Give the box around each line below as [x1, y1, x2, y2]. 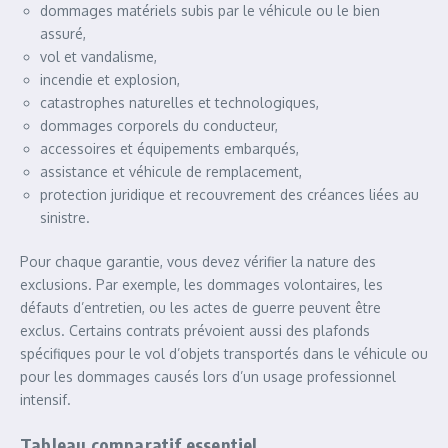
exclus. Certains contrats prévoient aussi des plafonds [20, 322, 370, 339]
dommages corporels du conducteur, [40, 117, 278, 134]
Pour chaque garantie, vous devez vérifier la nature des [20, 253, 376, 270]
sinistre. [40, 209, 90, 226]
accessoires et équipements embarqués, [40, 140, 299, 157]
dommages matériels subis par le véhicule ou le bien [40, 2, 380, 19]
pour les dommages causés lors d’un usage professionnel [20, 368, 396, 385]
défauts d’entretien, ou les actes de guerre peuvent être [20, 299, 381, 316]
